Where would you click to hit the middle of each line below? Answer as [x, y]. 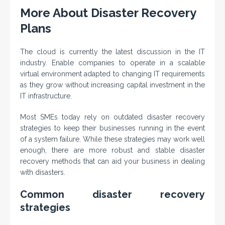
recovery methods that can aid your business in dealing [113, 161]
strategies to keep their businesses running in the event [113, 128]
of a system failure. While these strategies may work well [113, 139]
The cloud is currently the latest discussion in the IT [113, 52]
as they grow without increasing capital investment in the [113, 85]
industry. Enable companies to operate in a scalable [113, 63]
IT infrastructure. [46, 96]
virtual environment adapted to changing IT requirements [113, 74]
